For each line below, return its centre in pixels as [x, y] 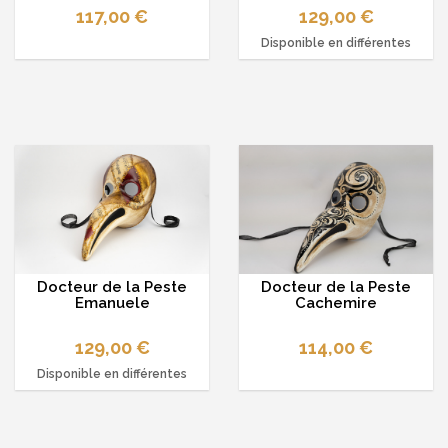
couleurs [112, 398]
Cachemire [336, 303]
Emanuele [112, 303]
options [336, 67]
